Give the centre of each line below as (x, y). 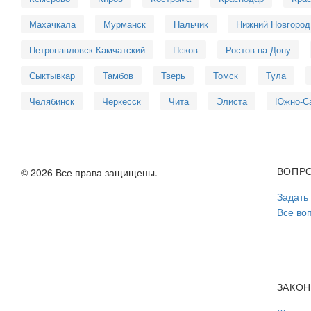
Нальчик (191, 24)
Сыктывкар (52, 75)
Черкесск (121, 101)
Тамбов (118, 75)
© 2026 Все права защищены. (89, 172)
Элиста (232, 101)
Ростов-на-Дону (258, 49)
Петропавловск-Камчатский (87, 49)
